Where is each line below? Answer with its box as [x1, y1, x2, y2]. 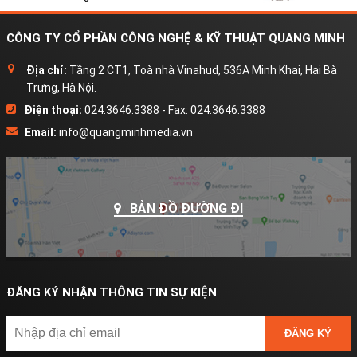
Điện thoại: [24, 104, 82, 116]
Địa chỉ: [26, 64, 67, 76]
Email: [25, 126, 57, 139]
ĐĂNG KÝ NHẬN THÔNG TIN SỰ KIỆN [6, 285, 217, 300]
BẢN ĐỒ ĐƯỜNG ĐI [127, 201, 243, 217]
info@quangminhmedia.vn [57, 126, 193, 139]
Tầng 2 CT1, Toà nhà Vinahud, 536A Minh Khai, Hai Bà [67, 64, 337, 76]
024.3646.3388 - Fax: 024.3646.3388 [82, 104, 265, 116]
